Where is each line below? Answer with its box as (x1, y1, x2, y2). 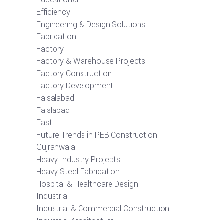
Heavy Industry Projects (36, 154, 120, 165)
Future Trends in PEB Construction (36, 129, 157, 141)
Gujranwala (36, 141, 75, 153)
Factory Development (36, 80, 113, 92)
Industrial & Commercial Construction (36, 203, 169, 215)
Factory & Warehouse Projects (36, 55, 145, 67)
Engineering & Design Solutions (36, 19, 145, 30)
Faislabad (36, 105, 70, 116)
